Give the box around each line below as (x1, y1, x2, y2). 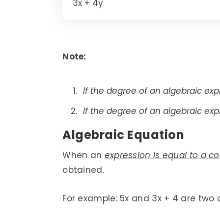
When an (62, 149, 105, 162)
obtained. (62, 164, 104, 176)
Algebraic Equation (62, 127, 185, 143)
